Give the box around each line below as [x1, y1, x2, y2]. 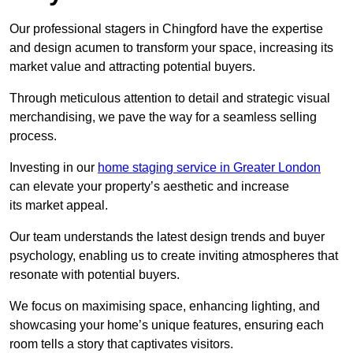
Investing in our [9, 161, 98, 175]
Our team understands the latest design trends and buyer [9, 230, 325, 244]
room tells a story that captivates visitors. [9, 337, 233, 351]
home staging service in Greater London [98, 161, 321, 175]
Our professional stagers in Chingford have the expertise [9, 22, 323, 36]
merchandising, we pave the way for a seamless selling [9, 110, 317, 124]
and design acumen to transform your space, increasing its [9, 41, 333, 55]
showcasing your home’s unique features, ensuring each [9, 318, 324, 333]
